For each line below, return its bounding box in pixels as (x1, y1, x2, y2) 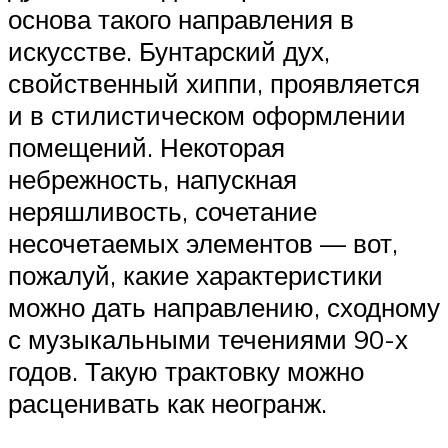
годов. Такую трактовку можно (8, 354, 364, 387)
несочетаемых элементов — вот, (8, 226, 398, 259)
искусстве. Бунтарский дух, (8, 34, 330, 67)
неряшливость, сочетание (8, 194, 317, 227)
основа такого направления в (8, 2, 354, 35)
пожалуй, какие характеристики (8, 258, 383, 291)
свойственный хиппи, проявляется (8, 66, 420, 99)
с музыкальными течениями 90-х (8, 322, 408, 355)
